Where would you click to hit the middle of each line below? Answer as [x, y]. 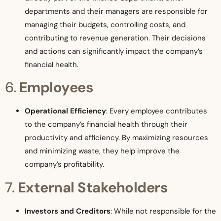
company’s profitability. [64, 165]
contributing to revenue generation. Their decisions [115, 38]
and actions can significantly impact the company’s [114, 51]
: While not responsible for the [163, 211]
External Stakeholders [92, 187]
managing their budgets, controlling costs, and [105, 24]
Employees [56, 88]
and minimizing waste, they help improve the [102, 151]
